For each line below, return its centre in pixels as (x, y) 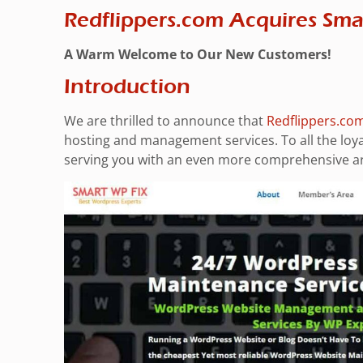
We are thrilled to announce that (165, 121)
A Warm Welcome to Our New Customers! (198, 54)
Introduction (127, 87)
